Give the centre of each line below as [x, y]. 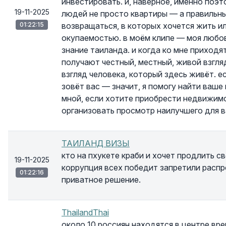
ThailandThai [85, 212]
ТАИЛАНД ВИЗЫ [96, 143]
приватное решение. [101, 180]
